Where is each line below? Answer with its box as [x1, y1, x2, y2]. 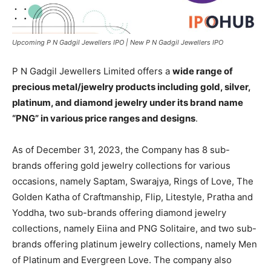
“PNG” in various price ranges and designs [12, 113, 195, 125]
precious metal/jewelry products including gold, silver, [12, 81, 250, 93]
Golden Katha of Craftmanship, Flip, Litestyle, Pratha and [12, 191, 253, 203]
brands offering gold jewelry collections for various [12, 160, 230, 172]
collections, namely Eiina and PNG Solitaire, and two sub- [12, 223, 256, 235]
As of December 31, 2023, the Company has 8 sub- [12, 144, 230, 156]
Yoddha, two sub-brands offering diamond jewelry [12, 207, 226, 219]
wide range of [172, 65, 233, 77]
